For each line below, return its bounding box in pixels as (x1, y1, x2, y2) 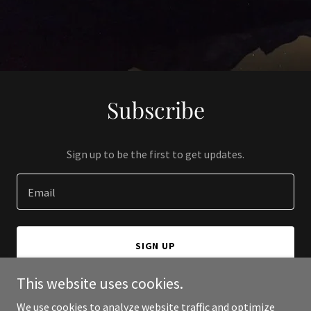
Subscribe (106, 94, 205, 124)
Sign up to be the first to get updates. (67, 147, 244, 161)
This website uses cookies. (17, 274, 183, 293)
